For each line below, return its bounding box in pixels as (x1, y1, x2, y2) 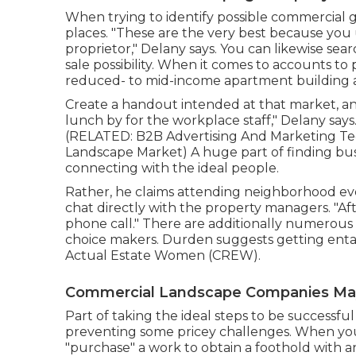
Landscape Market (65, 144, 183, 160)
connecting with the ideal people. (65, 160, 279, 176)
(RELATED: (65, 128, 136, 144)
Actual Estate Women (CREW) (65, 247, 258, 263)
